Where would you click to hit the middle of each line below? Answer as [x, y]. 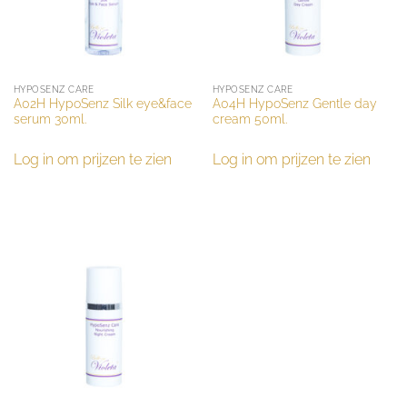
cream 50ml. [249, 119]
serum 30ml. [50, 119]
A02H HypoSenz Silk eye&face [102, 104]
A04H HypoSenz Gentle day [294, 104]
